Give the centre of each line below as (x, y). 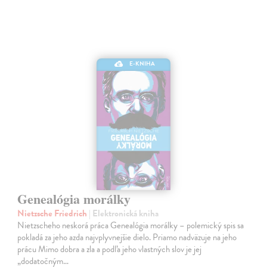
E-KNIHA (142, 63)
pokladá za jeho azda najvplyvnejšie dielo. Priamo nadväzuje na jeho (127, 237)
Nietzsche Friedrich (53, 213)
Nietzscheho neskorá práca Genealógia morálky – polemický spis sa (131, 225)
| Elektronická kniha (124, 213)
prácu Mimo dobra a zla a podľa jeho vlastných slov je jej (110, 249)
